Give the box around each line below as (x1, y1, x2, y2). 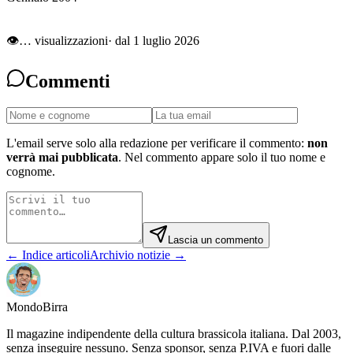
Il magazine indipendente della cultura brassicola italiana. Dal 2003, (6, 327, 341, 341)
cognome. (6, 165, 55, 179)
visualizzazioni (32, 33, 108, 47)
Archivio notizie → (90, 248, 186, 262)
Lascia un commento (168, 234, 263, 247)
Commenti (25, 70, 110, 91)
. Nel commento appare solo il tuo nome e (118, 150, 325, 165)
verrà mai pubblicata (6, 150, 118, 165)
